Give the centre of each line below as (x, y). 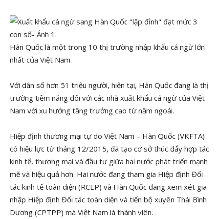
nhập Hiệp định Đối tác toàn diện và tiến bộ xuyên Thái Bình (108, 199)
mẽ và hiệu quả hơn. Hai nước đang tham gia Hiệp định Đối (106, 174)
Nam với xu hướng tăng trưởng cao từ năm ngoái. (92, 110)
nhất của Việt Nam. (41, 60)
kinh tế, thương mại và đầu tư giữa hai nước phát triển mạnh (109, 161)
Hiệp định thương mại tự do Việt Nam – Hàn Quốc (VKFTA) (107, 136)
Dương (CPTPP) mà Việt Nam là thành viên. (81, 212)
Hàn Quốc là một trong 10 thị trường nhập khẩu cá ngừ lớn (107, 47)
